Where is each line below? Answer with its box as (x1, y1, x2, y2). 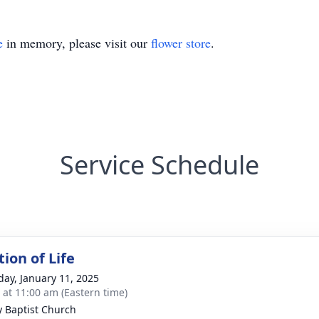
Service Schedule (60, 147, 259, 182)
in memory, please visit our (3, 34, 151, 51)
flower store (151, 34, 211, 51)
